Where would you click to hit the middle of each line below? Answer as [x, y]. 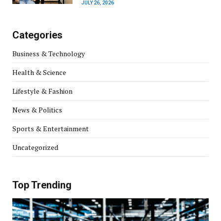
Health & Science [39, 72]
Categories [37, 35]
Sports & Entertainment [51, 128]
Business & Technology [49, 53]
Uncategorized [35, 147]
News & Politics [37, 110]
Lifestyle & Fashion [42, 91]
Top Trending [42, 185]
